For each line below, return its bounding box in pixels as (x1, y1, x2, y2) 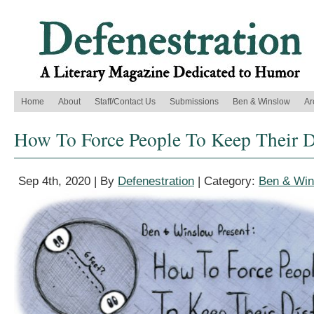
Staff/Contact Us (95, 97, 156, 107)
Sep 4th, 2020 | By (18, 175, 118, 188)
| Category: (194, 175, 259, 188)
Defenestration (118, 175, 194, 188)
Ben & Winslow (233, 97, 290, 107)
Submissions (170, 97, 219, 107)
